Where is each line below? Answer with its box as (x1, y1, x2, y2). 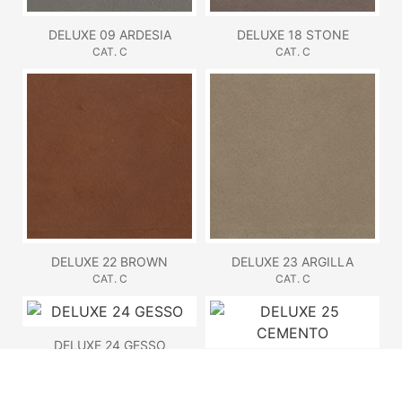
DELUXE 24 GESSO (53, 336, 166, 353)
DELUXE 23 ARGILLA (232, 253, 354, 269)
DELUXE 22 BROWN (51, 253, 168, 269)
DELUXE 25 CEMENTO (226, 358, 359, 374)
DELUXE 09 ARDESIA (48, 26, 171, 42)
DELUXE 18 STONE (236, 26, 349, 42)
